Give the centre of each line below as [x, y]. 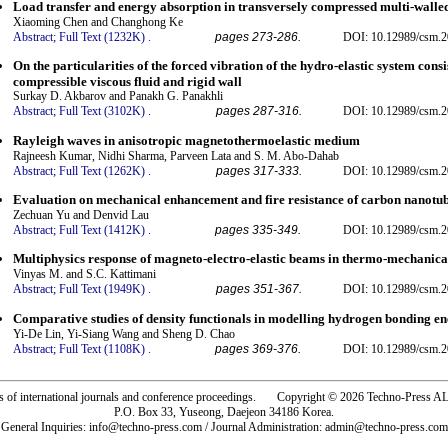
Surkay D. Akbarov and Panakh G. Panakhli [118, 96]
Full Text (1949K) [102, 289]
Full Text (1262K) [102, 170]
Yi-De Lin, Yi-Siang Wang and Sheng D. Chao [124, 333]
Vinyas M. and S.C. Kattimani [84, 274]
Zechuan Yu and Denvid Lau [81, 214]
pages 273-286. [258, 36]
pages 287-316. [259, 111]
